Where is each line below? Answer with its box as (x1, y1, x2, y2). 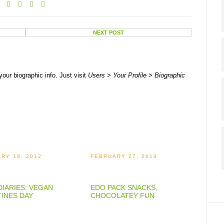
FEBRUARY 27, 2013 (90, 153, 158, 159)
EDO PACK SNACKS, (90, 183, 158, 191)
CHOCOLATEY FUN (90, 191, 155, 199)
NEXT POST (92, 29, 124, 35)
